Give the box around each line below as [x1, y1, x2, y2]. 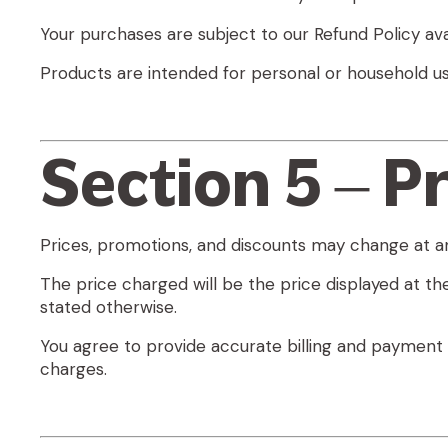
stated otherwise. [40, 295, 177, 318]
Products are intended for [40, 62, 251, 85]
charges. [40, 357, 107, 380]
